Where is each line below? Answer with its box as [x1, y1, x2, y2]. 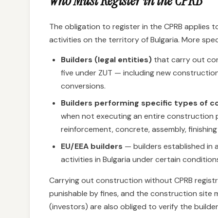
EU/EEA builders [61, 141, 123, 151]
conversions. [61, 81, 106, 91]
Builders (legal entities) [61, 54, 152, 65]
